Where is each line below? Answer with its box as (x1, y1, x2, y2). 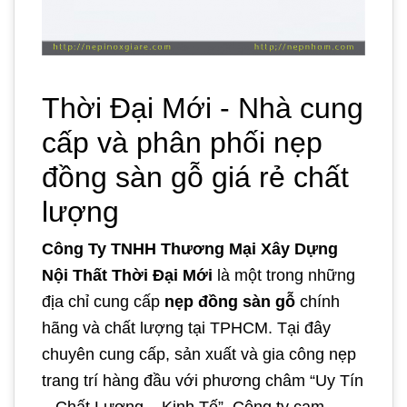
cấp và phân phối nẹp (42, 125, 323, 159)
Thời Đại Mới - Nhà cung (42, 91, 363, 124)
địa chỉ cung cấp (42, 292, 164, 311)
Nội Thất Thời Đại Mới (42, 265, 217, 284)
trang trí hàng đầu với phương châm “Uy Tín (42, 371, 363, 390)
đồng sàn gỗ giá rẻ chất (42, 160, 349, 194)
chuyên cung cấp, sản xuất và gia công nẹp (42, 344, 356, 363)
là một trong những (217, 265, 355, 284)
